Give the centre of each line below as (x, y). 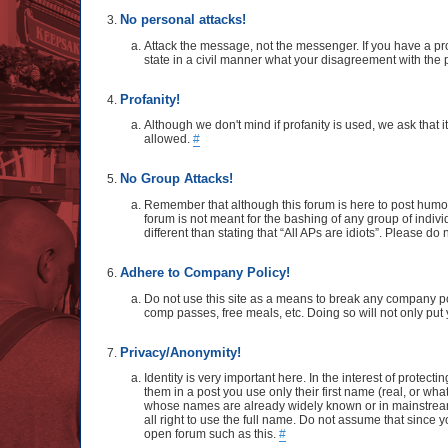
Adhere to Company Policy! (205, 272)
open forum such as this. (211, 434)
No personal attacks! (183, 20)
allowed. (168, 139)
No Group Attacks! (176, 179)
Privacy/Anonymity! (180, 352)
